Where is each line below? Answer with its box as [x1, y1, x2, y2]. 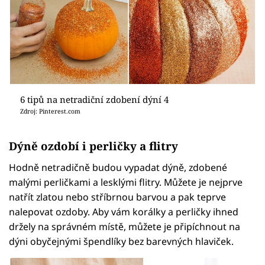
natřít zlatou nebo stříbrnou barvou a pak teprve [9, 190, 226, 203]
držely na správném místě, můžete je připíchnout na [9, 219, 240, 233]
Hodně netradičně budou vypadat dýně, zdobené [9, 160, 227, 174]
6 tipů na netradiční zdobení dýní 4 [20, 93, 169, 105]
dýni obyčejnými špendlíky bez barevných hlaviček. [9, 234, 234, 248]
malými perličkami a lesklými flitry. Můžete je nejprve [9, 175, 243, 189]
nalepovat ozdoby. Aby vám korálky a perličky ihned [9, 205, 238, 218]
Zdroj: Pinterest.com [20, 106, 80, 115]
